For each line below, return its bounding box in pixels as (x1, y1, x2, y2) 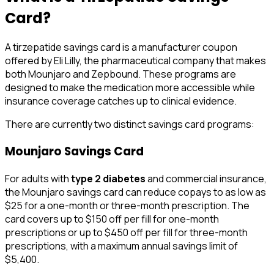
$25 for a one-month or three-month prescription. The (5, 198, 250, 212)
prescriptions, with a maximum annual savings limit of (5, 239, 238, 253)
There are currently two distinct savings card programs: (5, 117, 254, 131)
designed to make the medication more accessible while (5, 81, 255, 95)
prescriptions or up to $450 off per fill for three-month (5, 225, 248, 239)
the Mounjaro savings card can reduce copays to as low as (5, 185, 266, 199)
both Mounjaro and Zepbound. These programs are (5, 67, 236, 81)
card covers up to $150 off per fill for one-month (5, 212, 219, 226)
